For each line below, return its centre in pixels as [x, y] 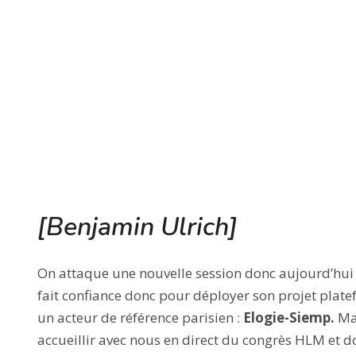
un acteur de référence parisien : [140, 317]
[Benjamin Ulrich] [137, 226]
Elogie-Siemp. [290, 317]
